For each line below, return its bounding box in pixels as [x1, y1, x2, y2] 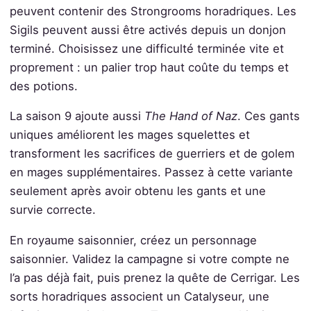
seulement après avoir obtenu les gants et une [9, 184, 266, 199]
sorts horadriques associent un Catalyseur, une [9, 289, 269, 304]
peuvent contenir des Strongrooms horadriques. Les [9, 3, 296, 18]
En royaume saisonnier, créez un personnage [9, 233, 257, 248]
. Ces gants [237, 109, 300, 124]
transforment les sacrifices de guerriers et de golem [9, 146, 294, 161]
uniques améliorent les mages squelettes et [9, 128, 250, 142]
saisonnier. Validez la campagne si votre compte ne [9, 252, 289, 267]
